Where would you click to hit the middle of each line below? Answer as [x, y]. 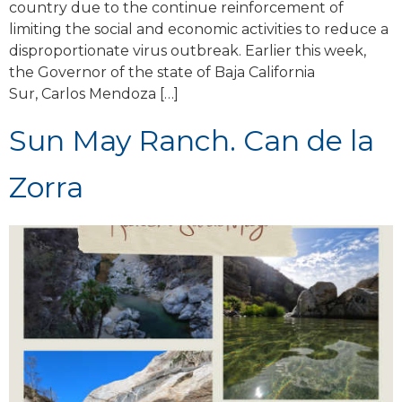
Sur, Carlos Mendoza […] [94, 94]
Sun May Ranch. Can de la [192, 141]
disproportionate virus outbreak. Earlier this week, [188, 51]
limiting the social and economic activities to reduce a [199, 30]
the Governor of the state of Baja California [162, 73]
